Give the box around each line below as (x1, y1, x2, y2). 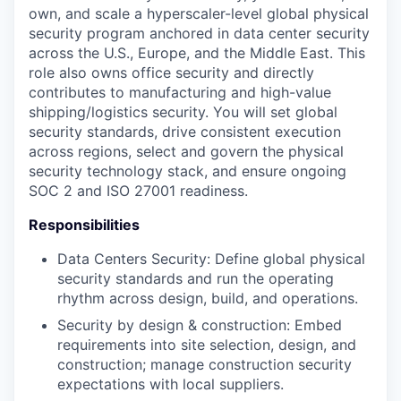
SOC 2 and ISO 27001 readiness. (29, 182, 248, 200)
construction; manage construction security (57, 355, 352, 373)
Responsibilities (29, 216, 140, 234)
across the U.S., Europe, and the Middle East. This (29, 44, 365, 62)
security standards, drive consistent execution (29, 123, 341, 141)
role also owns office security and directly (29, 64, 314, 81)
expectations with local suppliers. (57, 375, 284, 393)
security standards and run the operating (57, 269, 334, 287)
